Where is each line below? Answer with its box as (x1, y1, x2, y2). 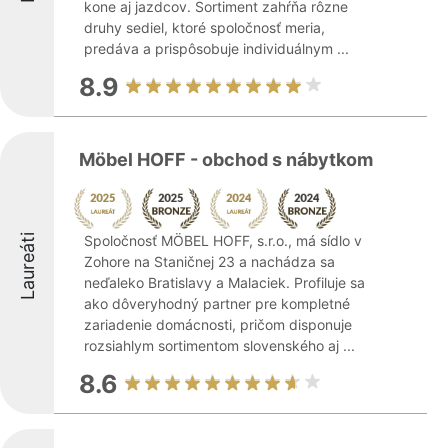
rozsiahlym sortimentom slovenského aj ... (84, 337, 355, 354)
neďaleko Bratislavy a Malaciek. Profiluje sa (84, 274, 365, 291)
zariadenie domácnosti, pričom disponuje (84, 316, 352, 333)
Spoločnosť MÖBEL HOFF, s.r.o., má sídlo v (84, 232, 362, 249)
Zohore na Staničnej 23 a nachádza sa (84, 253, 335, 270)
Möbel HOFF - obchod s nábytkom (79, 149, 373, 170)
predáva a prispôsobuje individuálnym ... (84, 40, 349, 57)
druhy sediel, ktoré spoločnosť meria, (84, 19, 325, 36)
